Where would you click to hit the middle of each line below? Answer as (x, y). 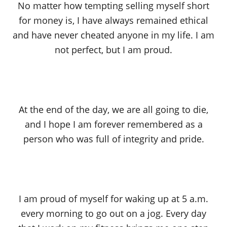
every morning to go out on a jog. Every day (113, 214)
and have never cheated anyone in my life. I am (113, 35)
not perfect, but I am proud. (113, 50)
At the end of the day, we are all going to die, (113, 110)
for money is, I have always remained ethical (113, 21)
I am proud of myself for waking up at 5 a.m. (113, 199)
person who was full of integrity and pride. (113, 139)
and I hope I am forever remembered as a (113, 124)
